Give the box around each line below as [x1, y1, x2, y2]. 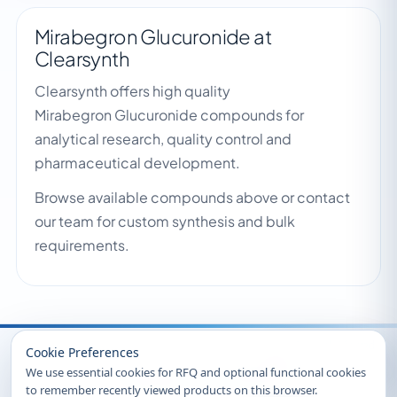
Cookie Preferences [26, 344, 139, 361]
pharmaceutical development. [35, 153, 240, 172]
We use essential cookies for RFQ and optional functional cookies [26, 364, 366, 380]
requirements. [35, 236, 129, 254]
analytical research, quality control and [35, 129, 292, 148]
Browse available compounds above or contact [35, 188, 350, 206]
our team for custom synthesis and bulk [35, 212, 295, 230]
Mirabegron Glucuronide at [35, 24, 271, 49]
